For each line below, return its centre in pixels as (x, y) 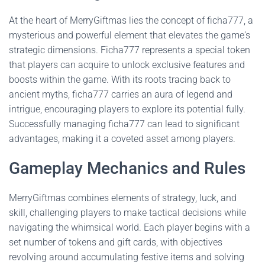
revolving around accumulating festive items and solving (127, 257)
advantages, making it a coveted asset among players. (122, 139)
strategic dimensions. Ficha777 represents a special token (130, 50)
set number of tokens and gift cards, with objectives (116, 242)
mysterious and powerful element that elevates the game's (130, 35)
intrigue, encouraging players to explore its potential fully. (127, 109)
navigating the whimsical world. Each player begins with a (130, 227)
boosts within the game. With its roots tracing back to (120, 80)
